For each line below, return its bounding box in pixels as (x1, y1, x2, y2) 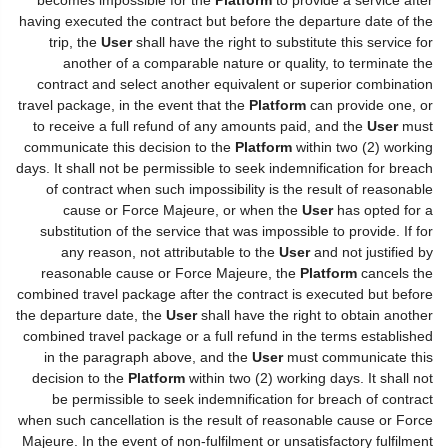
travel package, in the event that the (18, 96, 249, 113)
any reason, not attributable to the (61, 243, 279, 260)
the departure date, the (16, 306, 166, 323)
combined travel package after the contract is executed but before (17, 285, 433, 302)
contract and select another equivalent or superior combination (37, 75, 433, 92)
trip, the (49, 33, 101, 50)
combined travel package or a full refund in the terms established (23, 327, 433, 344)
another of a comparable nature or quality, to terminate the (63, 54, 433, 71)
